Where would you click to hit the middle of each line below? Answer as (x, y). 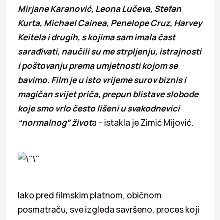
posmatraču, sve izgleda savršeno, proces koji (109, 209)
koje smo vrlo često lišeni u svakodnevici (99, 108)
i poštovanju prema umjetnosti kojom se (98, 65)
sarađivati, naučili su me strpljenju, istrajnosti (110, 51)
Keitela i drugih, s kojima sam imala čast (96, 37)
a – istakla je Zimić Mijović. (143, 122)
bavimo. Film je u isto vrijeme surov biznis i (102, 80)
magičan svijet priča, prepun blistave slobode (108, 94)
